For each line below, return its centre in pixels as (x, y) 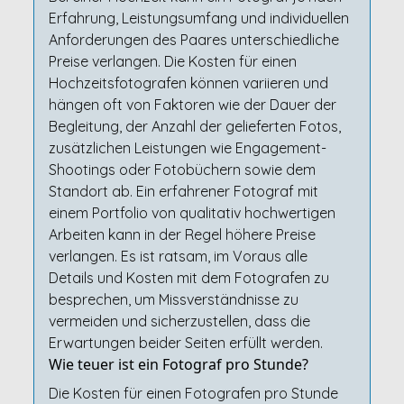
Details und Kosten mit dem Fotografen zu (188, 278)
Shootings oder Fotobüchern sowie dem (182, 170)
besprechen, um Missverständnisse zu (173, 299)
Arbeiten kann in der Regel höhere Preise (182, 234)
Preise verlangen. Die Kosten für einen (172, 61)
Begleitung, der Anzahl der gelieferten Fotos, (194, 126)
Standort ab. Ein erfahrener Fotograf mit (183, 191)
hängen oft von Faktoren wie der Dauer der (192, 105)
